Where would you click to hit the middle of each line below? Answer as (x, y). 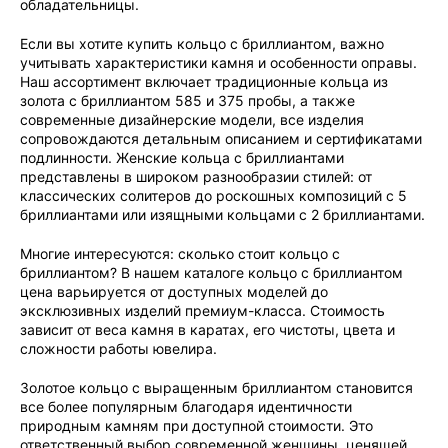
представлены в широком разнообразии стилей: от (196, 176)
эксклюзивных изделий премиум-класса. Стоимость (202, 310)
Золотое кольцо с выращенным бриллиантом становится (216, 387)
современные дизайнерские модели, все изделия (192, 119)
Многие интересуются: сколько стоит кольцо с (180, 253)
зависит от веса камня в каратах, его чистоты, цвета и (207, 329)
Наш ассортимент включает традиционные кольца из (204, 81)
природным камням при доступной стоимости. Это (196, 425)
